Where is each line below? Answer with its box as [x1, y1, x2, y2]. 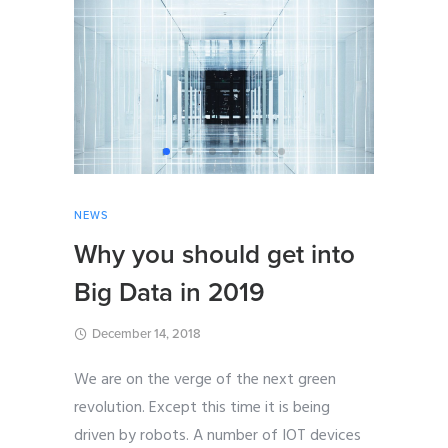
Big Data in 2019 [74, 277, 265, 309]
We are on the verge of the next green [74, 367, 336, 394]
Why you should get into [74, 239, 355, 271]
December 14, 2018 [92, 326, 201, 343]
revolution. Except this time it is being [74, 395, 330, 422]
